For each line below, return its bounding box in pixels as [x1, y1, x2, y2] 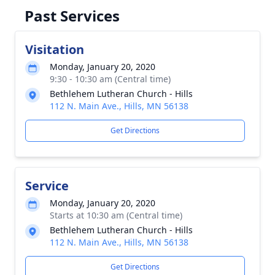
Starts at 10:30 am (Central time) [50, 209, 182, 221]
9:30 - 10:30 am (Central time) [50, 73, 171, 85]
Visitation [25, 41, 84, 58]
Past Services [25, 6, 120, 26]
